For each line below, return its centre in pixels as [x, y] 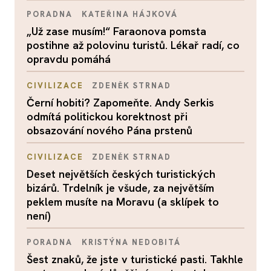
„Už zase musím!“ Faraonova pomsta [116, 31]
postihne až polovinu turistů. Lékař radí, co [133, 45]
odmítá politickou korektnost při [107, 117]
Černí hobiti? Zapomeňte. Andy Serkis [120, 103]
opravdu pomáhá [69, 59]
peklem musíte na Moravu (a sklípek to [123, 202]
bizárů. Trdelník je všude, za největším [120, 188]
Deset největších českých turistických [121, 174]
